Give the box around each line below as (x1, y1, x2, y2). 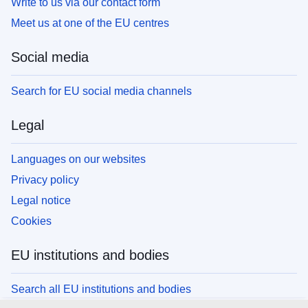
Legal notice (11, 194, 71, 206)
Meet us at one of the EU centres (11, 16, 169, 29)
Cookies (11, 214, 52, 227)
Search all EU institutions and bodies (11, 283, 191, 295)
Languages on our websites (11, 153, 146, 165)
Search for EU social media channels (11, 85, 192, 97)
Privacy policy (11, 173, 79, 186)
